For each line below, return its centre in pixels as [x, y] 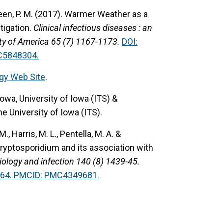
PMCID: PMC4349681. [56, 175]
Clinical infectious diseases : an [93, 27]
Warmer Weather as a [106, 14]
